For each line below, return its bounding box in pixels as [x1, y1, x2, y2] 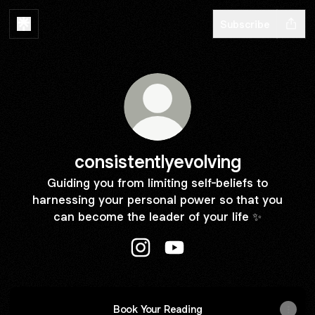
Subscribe [220, 17, 270, 31]
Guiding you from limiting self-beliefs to [47, 175, 268, 191]
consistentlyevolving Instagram [140, 256, 302, 271]
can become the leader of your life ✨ [53, 209, 262, 224]
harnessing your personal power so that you [32, 192, 283, 207]
